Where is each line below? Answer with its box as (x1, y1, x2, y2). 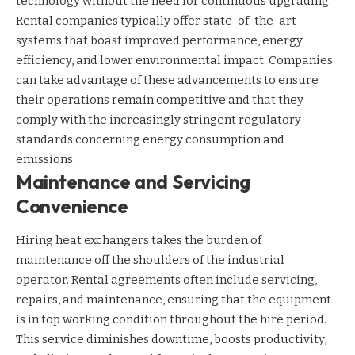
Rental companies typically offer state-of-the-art (16, 13, 296, 28)
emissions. (16, 151, 75, 166)
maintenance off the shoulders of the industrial (16, 253, 284, 268)
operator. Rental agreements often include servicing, (16, 273, 317, 288)
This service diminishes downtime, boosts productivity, (16, 332, 326, 347)
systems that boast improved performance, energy (16, 32, 303, 48)
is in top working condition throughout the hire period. (16, 312, 326, 327)
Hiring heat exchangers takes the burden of (16, 233, 261, 248)
